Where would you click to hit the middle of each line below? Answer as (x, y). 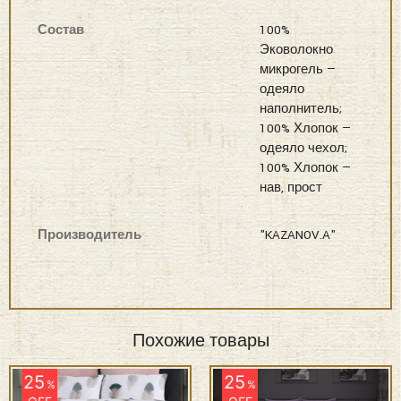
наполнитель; (301, 109)
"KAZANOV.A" (298, 235)
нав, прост (291, 188)
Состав (61, 30)
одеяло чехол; (303, 148)
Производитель (90, 235)
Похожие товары (200, 341)
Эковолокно (296, 50)
